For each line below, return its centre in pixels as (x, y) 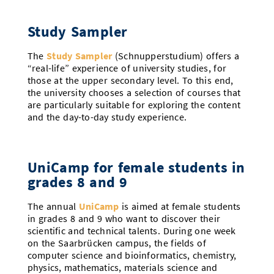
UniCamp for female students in (136, 167)
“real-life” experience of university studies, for (127, 68)
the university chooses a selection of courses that (134, 93)
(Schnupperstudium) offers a (176, 56)
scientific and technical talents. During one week (131, 231)
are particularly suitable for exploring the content (134, 105)
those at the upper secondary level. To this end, (130, 80)
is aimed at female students (180, 206)
